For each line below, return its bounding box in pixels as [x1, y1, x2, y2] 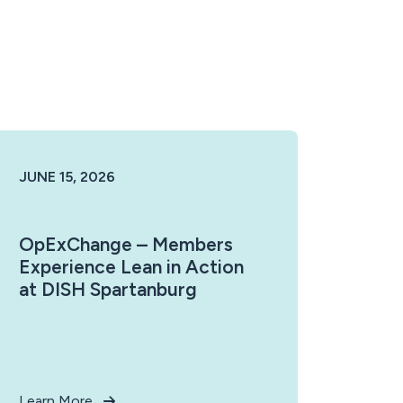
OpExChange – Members [19, 233, 233, 255]
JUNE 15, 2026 [19, 168, 115, 185]
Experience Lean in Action [19, 255, 244, 278]
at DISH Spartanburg [19, 278, 197, 300]
